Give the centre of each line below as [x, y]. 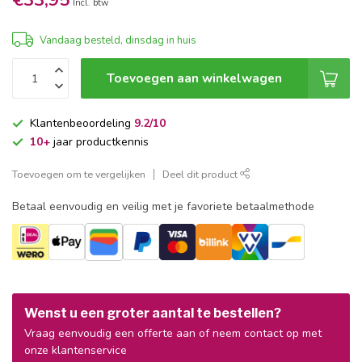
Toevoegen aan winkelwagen [194, 78]
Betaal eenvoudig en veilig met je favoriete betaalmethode [163, 206]
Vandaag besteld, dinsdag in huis [118, 40]
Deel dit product [201, 174]
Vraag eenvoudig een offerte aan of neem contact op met [173, 333]
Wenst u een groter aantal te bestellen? [153, 313]
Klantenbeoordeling [82, 123]
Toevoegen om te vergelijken [79, 174]
